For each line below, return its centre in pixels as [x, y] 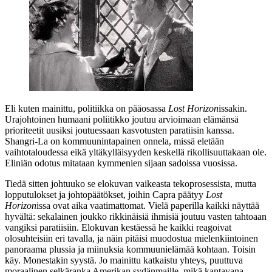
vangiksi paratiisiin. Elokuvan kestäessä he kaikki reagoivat [118, 227]
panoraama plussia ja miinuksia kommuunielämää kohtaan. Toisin [130, 249]
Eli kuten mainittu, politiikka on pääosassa [87, 108]
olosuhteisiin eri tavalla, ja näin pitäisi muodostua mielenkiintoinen [131, 238]
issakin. [233, 108]
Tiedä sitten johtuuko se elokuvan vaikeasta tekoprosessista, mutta [131, 183]
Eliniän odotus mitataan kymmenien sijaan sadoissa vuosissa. [121, 163]
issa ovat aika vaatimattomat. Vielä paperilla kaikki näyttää [148, 205]
